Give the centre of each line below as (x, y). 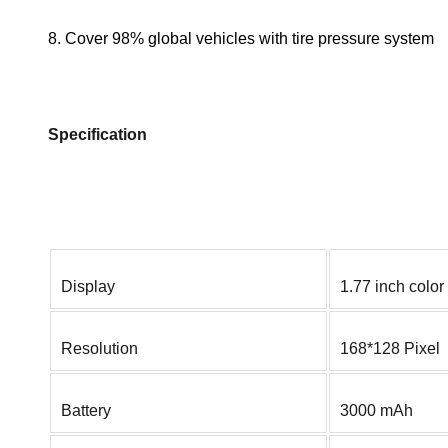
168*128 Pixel (390, 349)
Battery (86, 411)
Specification (97, 135)
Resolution (99, 349)
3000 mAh (376, 411)
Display (88, 287)
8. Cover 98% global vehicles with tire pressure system (241, 39)
